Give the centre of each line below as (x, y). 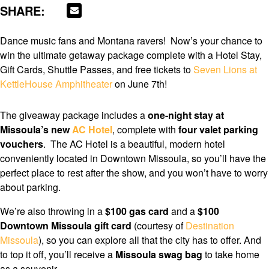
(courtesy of (160, 226)
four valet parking (218, 130)
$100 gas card (137, 211)
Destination (210, 226)
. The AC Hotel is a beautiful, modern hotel (134, 144)
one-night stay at (186, 115)
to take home (231, 255)
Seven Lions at (225, 70)
